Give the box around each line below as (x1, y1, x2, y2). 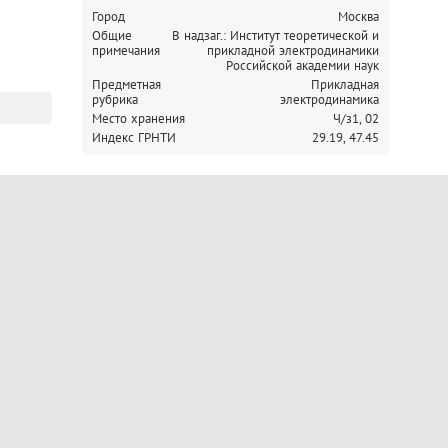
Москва (338, 8, 379, 25)
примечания (92, 42, 160, 59)
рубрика (92, 91, 138, 108)
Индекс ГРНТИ (92, 129, 176, 146)
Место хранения (92, 110, 185, 127)
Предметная (92, 76, 161, 93)
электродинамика (280, 91, 379, 108)
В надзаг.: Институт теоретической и (172, 27, 379, 44)
